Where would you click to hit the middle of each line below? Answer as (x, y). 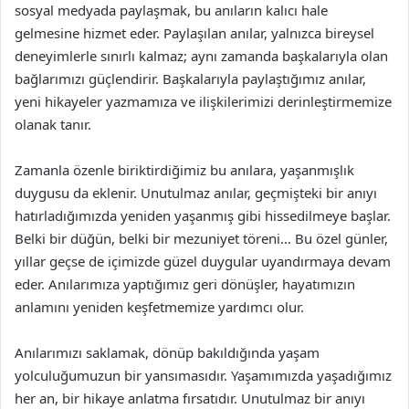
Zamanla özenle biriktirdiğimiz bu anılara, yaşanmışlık (184, 170)
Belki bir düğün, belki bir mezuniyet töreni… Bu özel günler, (201, 238)
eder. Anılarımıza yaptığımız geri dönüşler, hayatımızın (185, 284)
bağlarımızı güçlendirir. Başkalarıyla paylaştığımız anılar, (190, 79)
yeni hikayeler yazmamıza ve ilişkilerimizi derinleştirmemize (203, 101)
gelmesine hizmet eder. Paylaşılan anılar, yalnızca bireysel (194, 33)
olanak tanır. (53, 124)
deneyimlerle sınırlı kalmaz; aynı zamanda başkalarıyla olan (201, 56)
